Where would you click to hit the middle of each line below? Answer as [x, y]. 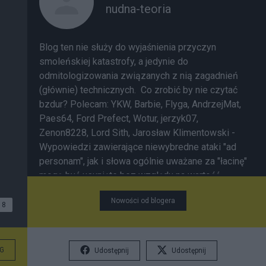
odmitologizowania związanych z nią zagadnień [139, 76]
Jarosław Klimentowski [182, 133]
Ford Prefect [102, 118]
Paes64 [56, 118]
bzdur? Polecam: [75, 104]
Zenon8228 [63, 133]
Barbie [148, 104]
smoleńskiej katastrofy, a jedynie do [114, 61]
